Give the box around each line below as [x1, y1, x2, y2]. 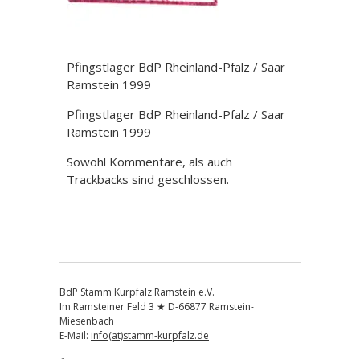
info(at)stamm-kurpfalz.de [90, 329, 209, 342]
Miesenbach [59, 314, 114, 328]
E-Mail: [59, 329, 91, 342]
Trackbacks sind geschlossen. [67, 170, 229, 187]
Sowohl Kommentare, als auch [67, 153, 232, 170]
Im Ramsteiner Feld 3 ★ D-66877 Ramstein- [59, 300, 254, 313]
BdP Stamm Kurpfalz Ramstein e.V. [59, 285, 215, 299]
